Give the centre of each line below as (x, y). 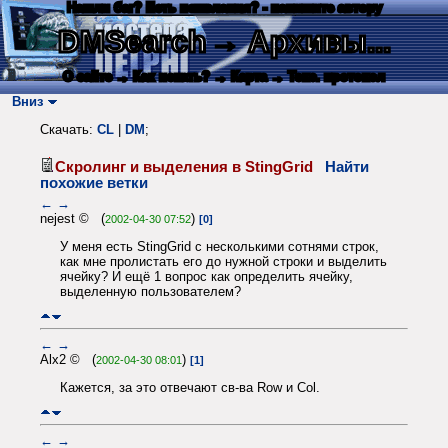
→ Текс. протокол (328, 76)
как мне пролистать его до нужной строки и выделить (223, 262)
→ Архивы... (300, 41)
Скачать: (68, 130)
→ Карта (240, 76)
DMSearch (131, 41)
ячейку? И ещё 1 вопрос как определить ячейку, (206, 277)
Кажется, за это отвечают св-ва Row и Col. (190, 388)
